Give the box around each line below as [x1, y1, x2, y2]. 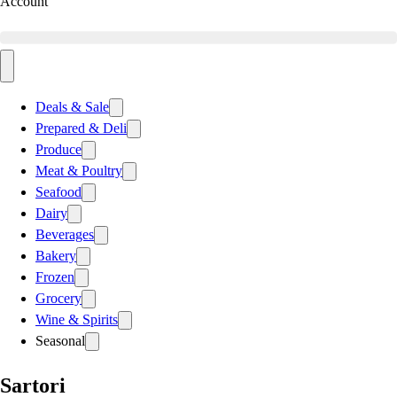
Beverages [35, 227, 94, 243]
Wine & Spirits [35, 312, 118, 328]
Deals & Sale [35, 99, 109, 115]
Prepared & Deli [35, 121, 127, 136]
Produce [35, 142, 82, 158]
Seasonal [35, 333, 85, 349]
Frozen [35, 269, 74, 285]
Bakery [35, 248, 76, 264]
